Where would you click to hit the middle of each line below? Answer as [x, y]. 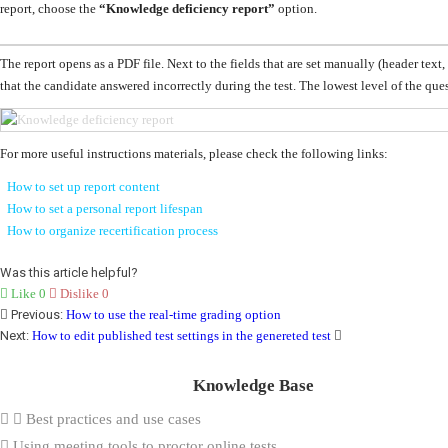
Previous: [37, 314]
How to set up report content [83, 186]
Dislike [79, 293]
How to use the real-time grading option [173, 314]
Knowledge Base [254, 385]
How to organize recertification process [112, 230]
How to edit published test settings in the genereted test [181, 335]
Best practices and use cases [111, 418]
